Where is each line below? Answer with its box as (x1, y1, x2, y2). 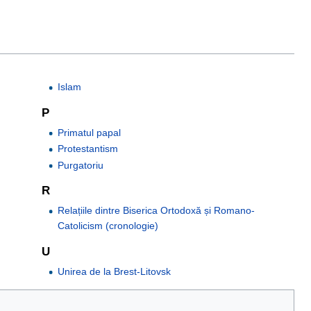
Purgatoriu (57, 159, 103, 171)
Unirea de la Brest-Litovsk (57, 265, 171, 277)
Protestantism (57, 143, 118, 155)
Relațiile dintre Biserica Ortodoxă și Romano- (57, 205, 255, 217)
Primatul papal (57, 126, 121, 138)
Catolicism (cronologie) (57, 220, 158, 232)
